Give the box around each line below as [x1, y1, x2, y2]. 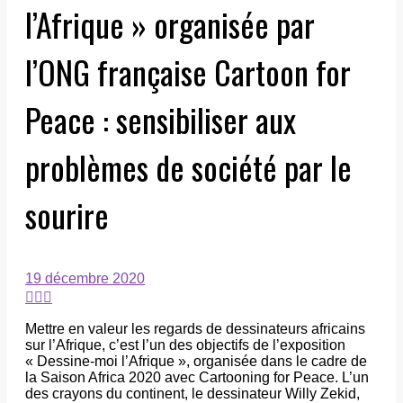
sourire [25, 191, 109, 238]
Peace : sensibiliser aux [25, 95, 296, 143]
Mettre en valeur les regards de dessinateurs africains [25, 321, 365, 336]
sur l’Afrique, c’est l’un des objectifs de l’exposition [25, 337, 345, 353]
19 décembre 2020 [25, 271, 145, 286]
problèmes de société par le [25, 143, 352, 191]
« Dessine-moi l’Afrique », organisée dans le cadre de [25, 354, 367, 369]
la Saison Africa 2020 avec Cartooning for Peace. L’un [25, 370, 369, 385]
